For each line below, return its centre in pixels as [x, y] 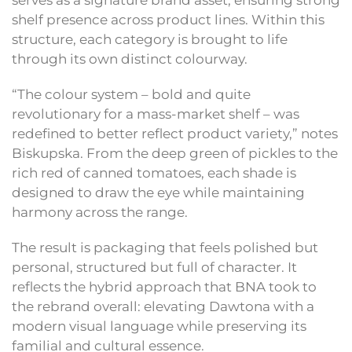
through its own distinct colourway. [130, 59]
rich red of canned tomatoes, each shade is [154, 173]
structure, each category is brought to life [150, 40]
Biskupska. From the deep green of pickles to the [175, 154]
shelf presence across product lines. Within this [168, 20]
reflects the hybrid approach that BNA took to [164, 287]
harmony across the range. [100, 213]
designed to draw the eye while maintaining [158, 193]
